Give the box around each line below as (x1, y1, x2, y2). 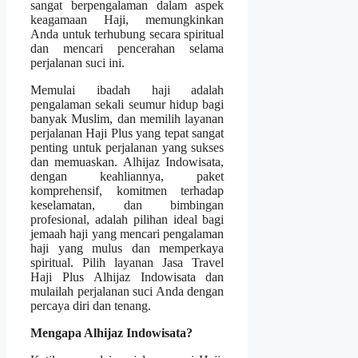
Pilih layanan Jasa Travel (82, 256, 225, 270)
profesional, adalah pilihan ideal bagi (30, 213, 225, 227)
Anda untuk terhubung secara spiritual (30, 27, 225, 42)
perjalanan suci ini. (30, 56, 125, 70)
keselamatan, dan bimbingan (30, 198, 225, 213)
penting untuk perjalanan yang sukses (30, 141, 225, 155)
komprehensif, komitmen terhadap (30, 184, 225, 198)
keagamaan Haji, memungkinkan (30, 13, 225, 27)
